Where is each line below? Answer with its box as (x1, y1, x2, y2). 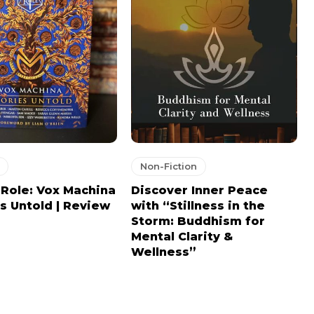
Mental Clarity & (130, 230, 233, 244)
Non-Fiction (139, 161, 197, 172)
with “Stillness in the (130, 199, 265, 213)
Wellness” (130, 245, 196, 259)
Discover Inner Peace (130, 184, 268, 198)
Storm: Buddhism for (130, 214, 265, 228)
